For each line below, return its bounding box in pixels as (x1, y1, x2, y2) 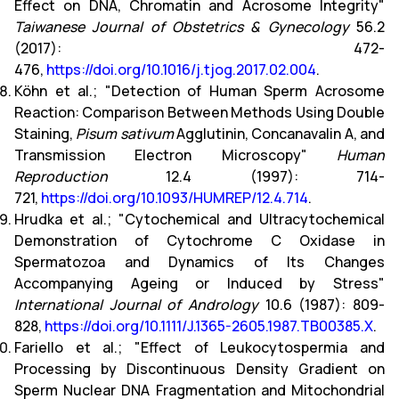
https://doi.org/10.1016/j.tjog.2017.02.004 (46, 59, 316, 79)
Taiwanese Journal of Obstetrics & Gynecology (14, 16, 349, 37)
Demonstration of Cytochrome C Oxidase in (14, 230, 385, 250)
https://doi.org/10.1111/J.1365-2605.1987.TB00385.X (45, 315, 373, 336)
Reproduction (14, 166, 108, 186)
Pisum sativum (76, 123, 174, 143)
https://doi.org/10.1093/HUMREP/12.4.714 (41, 187, 308, 208)
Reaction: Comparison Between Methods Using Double (14, 102, 385, 122)
